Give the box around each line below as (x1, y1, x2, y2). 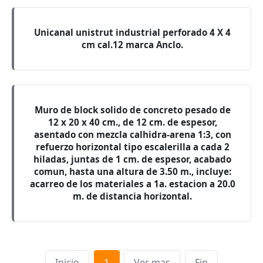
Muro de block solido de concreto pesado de (34, 104, 231, 116)
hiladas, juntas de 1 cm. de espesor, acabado (33, 153, 231, 165)
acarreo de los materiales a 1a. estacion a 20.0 (29, 178, 235, 190)
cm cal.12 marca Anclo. (82, 39, 183, 50)
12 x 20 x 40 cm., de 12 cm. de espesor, (48, 116, 217, 128)
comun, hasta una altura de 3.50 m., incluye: (33, 166, 231, 177)
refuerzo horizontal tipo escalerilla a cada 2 (35, 141, 230, 153)
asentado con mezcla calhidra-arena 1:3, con (33, 129, 231, 140)
